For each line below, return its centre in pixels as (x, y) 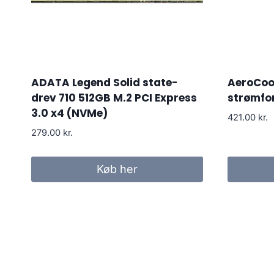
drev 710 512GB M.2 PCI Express (114, 98)
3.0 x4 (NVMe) (69, 113)
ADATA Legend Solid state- (105, 83)
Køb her (117, 169)
